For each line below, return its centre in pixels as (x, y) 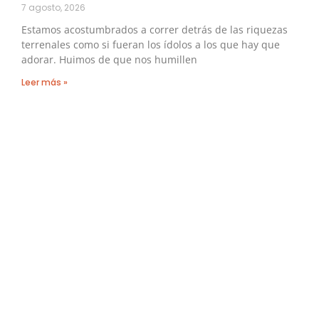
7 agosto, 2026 (53, 8)
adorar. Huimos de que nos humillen (109, 60)
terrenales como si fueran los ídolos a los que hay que (151, 45)
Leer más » (45, 83)
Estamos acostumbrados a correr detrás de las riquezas (155, 30)
